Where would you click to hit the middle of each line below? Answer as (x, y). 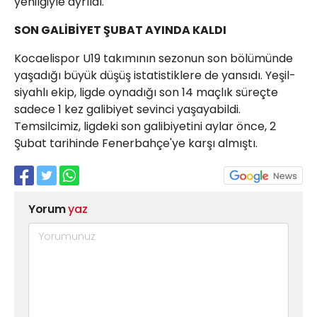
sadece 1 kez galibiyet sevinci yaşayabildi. (127, 109)
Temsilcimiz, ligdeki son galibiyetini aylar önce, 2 (145, 126)
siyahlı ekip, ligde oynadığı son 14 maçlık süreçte (146, 92)
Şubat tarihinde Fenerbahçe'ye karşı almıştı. (136, 143)
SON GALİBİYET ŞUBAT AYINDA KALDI (120, 30)
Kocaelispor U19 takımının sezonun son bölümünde (154, 58)
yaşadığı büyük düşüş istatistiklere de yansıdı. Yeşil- (155, 75)
